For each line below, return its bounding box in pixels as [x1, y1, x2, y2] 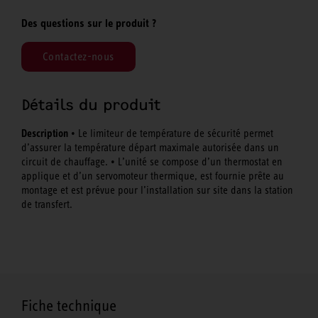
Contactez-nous [43, 50, 114, 63]
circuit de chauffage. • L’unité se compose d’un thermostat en [21, 156, 283, 168]
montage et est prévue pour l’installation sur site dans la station [21, 185, 293, 197]
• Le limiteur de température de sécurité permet [68, 128, 273, 140]
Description [21, 127, 68, 141]
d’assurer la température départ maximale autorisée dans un [21, 142, 279, 154]
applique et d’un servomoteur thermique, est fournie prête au [21, 170, 284, 182]
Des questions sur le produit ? [21, 16, 156, 30]
